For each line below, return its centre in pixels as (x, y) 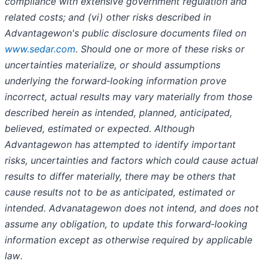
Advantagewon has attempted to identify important (120, 145)
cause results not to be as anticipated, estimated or (120, 192)
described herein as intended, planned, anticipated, (118, 113)
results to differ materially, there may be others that (120, 176)
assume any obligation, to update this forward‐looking (126, 224)
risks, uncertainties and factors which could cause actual (131, 161)
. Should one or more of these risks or (160, 49)
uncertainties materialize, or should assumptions (113, 65)
